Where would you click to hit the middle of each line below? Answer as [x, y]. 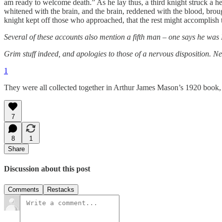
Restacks [61, 189]
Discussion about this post [47, 169]
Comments [24, 189]
